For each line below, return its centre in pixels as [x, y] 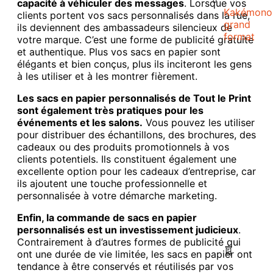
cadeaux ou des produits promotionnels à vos [123, 147]
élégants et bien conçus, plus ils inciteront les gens [134, 64]
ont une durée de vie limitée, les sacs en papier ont [135, 254]
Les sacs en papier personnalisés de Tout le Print [134, 98]
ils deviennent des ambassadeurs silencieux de [125, 27]
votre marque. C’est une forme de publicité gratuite [135, 39]
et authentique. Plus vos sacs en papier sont [119, 51]
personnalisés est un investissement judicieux [128, 229]
